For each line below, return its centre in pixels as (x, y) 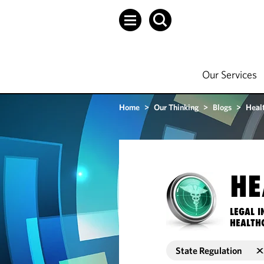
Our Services (230, 75)
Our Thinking (176, 107)
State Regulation (209, 250)
